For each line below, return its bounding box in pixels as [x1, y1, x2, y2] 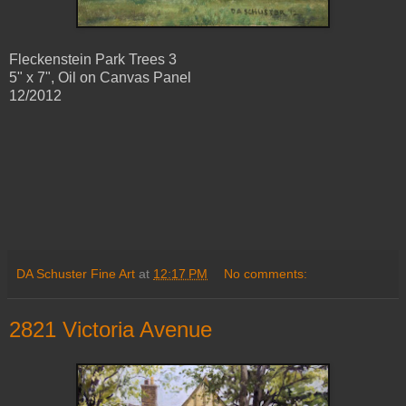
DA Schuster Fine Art [16, 266, 135, 281]
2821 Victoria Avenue [9, 316, 212, 342]
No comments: [224, 266, 308, 281]
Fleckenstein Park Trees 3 [9, 51, 177, 67]
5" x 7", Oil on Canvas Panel [9, 69, 191, 85]
